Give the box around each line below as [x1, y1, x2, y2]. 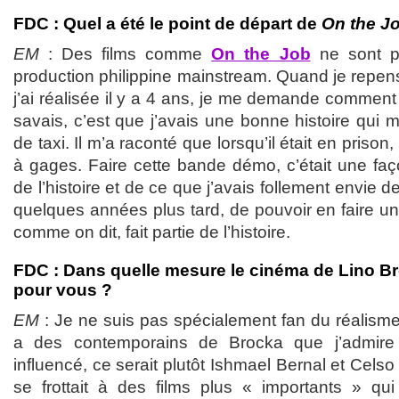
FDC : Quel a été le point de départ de [13, 13, 322, 33]
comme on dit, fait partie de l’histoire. [13, 222, 290, 241]
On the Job [211, 44, 311, 63]
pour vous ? [13, 280, 112, 299]
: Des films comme [39, 44, 212, 63]
